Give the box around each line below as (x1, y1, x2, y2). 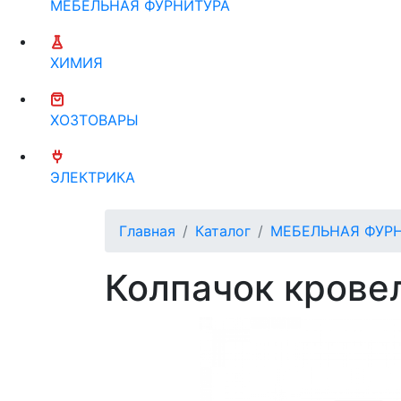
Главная (119, 221, 175, 240)
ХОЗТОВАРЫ (50, 110, 139, 129)
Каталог (195, 221, 251, 240)
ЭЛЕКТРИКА (50, 167, 135, 186)
